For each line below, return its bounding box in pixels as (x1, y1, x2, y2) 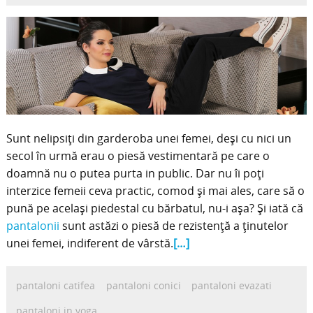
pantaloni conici (105, 278, 181, 292)
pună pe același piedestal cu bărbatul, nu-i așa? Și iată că (6, 200, 303, 216)
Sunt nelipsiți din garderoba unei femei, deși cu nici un (6, 130, 291, 146)
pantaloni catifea (16, 278, 96, 292)
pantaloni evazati (191, 278, 272, 292)
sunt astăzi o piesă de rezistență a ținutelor (59, 217, 289, 233)
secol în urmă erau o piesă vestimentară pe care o (6, 147, 270, 163)
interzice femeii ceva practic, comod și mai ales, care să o (6, 182, 305, 198)
